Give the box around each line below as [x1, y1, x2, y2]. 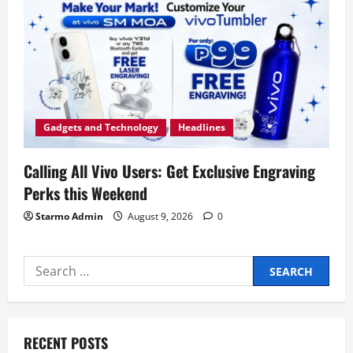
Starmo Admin [35, 210, 103, 224]
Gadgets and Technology [43, 121, 158, 135]
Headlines [178, 121, 225, 135]
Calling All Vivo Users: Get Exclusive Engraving [24, 159, 315, 184]
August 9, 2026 [125, 210, 195, 224]
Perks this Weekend [24, 181, 147, 206]
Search [23, 257, 65, 275]
